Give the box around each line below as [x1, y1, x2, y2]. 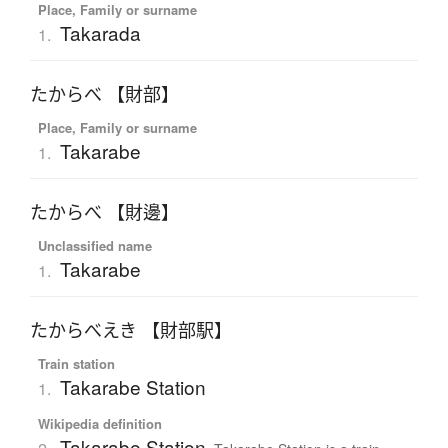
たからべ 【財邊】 [30, 200, 179, 225]
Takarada [59, 19, 141, 47]
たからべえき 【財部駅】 [30, 318, 232, 343]
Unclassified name [37, 236, 152, 256]
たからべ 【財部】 [30, 82, 179, 107]
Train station [37, 354, 115, 374]
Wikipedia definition [37, 414, 162, 434]
